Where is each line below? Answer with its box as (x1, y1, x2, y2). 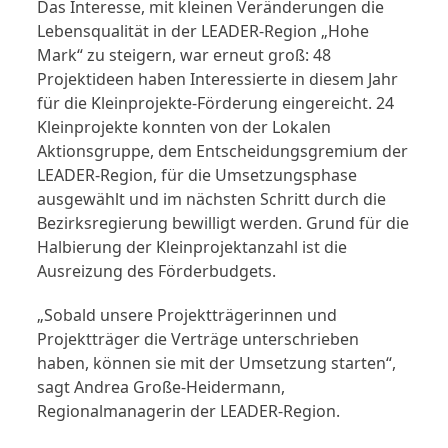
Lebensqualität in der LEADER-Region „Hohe (37, 20, 370, 43)
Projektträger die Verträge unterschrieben (37, 328, 360, 351)
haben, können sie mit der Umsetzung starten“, (37, 352, 397, 375)
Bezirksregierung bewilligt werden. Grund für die (37, 212, 410, 235)
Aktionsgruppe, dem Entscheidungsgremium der (37, 140, 409, 163)
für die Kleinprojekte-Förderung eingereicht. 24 (37, 92, 395, 115)
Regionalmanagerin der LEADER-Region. (37, 400, 341, 423)
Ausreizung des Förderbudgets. (37, 260, 277, 283)
